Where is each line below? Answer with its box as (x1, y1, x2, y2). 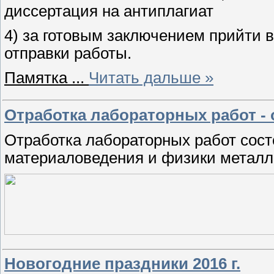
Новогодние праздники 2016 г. (4, 255, 240, 273)
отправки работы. (4, 45, 131, 62)
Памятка (4, 68, 72, 86)
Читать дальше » (89, 68, 213, 86)
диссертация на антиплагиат (4, 2, 213, 20)
